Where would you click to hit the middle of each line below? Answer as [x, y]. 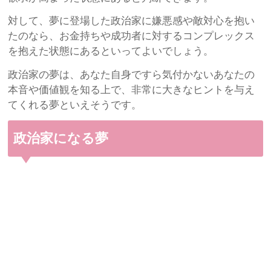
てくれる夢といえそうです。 [75, 105]
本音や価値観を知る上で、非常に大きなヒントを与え [132, 90]
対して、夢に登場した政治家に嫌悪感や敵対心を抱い [132, 21]
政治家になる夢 [68, 138]
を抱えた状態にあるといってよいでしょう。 [111, 51]
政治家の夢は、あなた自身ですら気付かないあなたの [132, 74]
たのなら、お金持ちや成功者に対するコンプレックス [132, 36]
